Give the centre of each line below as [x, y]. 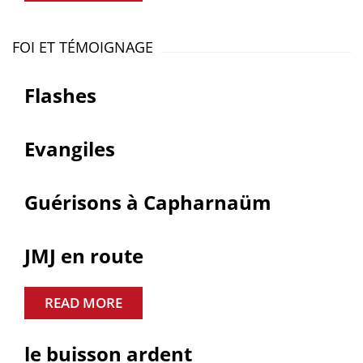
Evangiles [70, 149]
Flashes [60, 95]
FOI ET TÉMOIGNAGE [83, 47]
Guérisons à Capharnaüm [148, 202]
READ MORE [83, 303]
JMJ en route [84, 256]
